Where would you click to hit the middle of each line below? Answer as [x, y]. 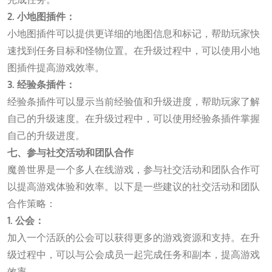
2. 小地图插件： [41, 16]
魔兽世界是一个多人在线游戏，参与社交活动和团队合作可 [134, 169]
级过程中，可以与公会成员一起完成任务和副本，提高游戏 [134, 254]
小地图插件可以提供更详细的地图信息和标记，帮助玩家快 [134, 33]
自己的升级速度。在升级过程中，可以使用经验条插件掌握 [134, 118]
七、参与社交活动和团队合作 [70, 152]
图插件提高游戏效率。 [56, 67]
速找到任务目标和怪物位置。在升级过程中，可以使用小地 [134, 50]
